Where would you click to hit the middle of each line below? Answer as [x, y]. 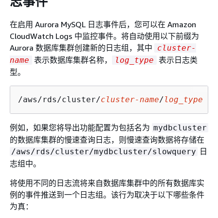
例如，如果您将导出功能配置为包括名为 [81, 127]
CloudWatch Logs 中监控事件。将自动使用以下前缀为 [104, 36]
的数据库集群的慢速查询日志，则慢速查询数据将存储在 [107, 139]
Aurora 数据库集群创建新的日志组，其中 [82, 47]
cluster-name [130, 99]
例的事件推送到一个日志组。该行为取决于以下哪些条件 [107, 194]
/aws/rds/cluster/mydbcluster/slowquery [104, 151]
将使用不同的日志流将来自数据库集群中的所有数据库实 [107, 183]
